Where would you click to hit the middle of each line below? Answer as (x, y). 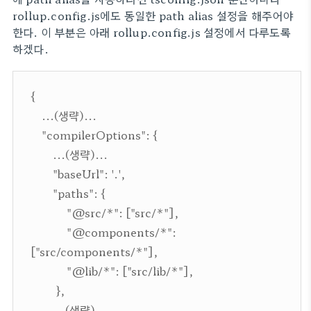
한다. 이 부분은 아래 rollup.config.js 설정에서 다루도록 (152, 32)
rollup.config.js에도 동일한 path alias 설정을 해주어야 (153, 15)
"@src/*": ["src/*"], (104, 212)
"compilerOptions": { (94, 135)
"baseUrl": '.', (78, 174)
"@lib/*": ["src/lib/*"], (112, 271)
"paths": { (68, 193)
